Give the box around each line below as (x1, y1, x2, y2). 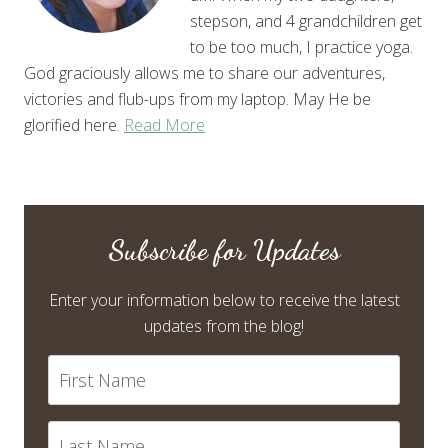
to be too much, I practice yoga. (190, 35, 413, 58)
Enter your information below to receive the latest (48, 288, 400, 311)
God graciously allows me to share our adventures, (24, 61, 385, 84)
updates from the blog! (144, 314, 304, 337)
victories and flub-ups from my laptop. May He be (24, 87, 371, 110)
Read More (124, 113, 205, 136)
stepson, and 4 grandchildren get (190, 9, 422, 32)
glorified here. (24, 113, 124, 136)
